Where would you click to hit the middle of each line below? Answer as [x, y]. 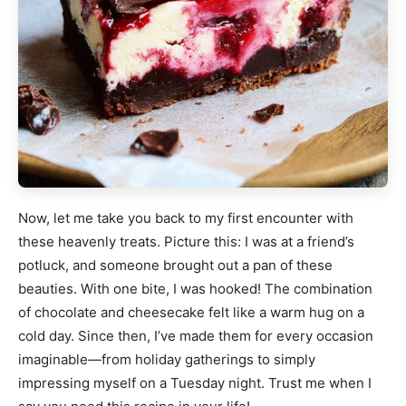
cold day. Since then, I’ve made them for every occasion [196, 336]
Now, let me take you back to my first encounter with [186, 218]
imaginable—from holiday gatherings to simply [167, 360]
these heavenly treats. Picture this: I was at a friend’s [186, 242]
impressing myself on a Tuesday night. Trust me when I [195, 383]
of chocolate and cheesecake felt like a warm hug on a [191, 313]
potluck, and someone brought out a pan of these [175, 266]
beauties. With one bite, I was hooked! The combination [195, 289]
